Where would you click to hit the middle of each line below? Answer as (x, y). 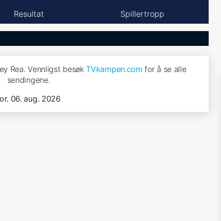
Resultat (29, 14)
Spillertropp (142, 14)
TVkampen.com (114, 69)
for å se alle (164, 69)
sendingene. (29, 80)
